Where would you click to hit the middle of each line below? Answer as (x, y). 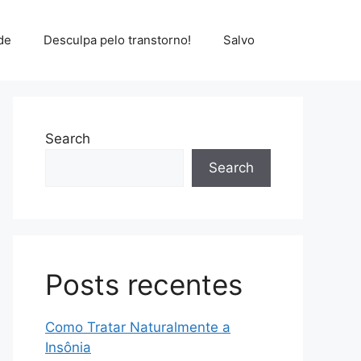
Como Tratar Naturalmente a (138, 327)
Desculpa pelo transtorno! (117, 40)
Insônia (68, 347)
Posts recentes (144, 284)
